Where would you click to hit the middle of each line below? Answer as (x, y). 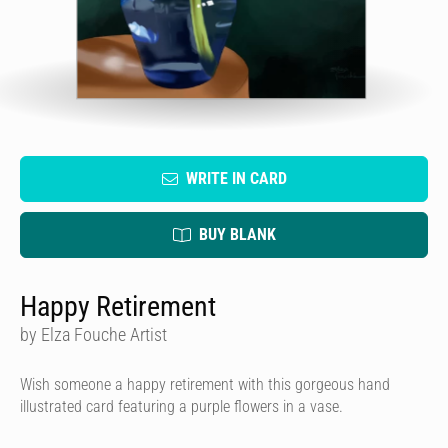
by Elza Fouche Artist (93, 334)
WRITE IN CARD (236, 178)
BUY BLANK (237, 234)
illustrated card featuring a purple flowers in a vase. (181, 406)
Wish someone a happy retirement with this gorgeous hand (205, 384)
